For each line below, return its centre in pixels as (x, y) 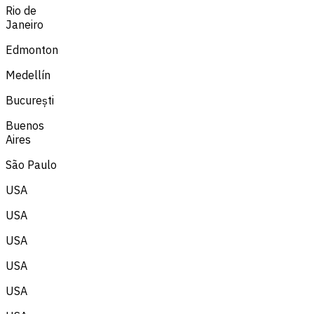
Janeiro (25, 24)
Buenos (25, 125)
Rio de (21, 10)
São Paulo (31, 164)
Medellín (28, 75)
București (30, 100)
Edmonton (32, 49)
